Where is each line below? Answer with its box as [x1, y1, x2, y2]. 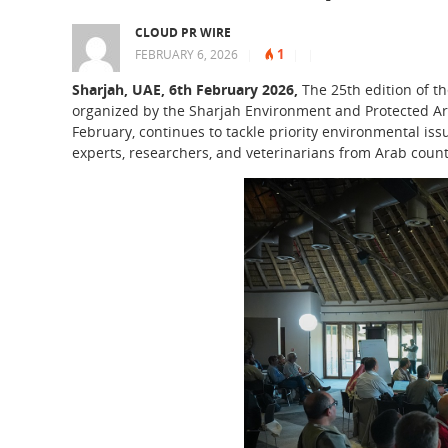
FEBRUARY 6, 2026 [135, 46, 238, 63]
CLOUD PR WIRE [135, 24, 231, 41]
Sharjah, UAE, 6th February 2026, [72, 80, 298, 99]
